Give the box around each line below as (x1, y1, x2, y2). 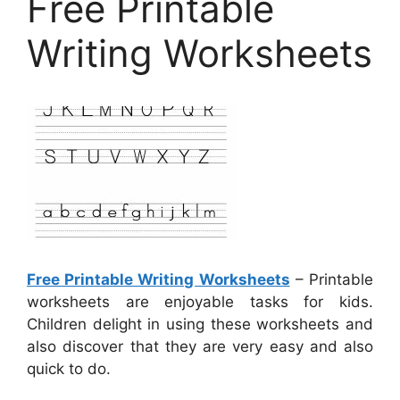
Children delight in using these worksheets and (27, 315, 373, 334)
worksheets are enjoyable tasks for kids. (27, 293, 373, 312)
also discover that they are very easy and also (27, 337, 373, 356)
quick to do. (27, 360, 111, 379)
